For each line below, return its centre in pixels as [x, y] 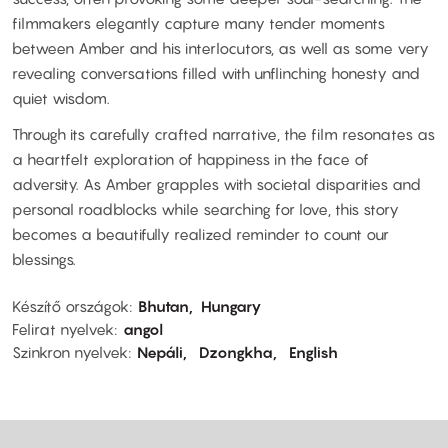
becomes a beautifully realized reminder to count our [200, 233]
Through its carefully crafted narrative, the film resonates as [223, 133]
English [313, 352]
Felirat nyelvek [63, 329]
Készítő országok [70, 306]
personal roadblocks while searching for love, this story [205, 208]
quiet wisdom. [61, 98]
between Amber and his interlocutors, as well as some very [220, 48]
